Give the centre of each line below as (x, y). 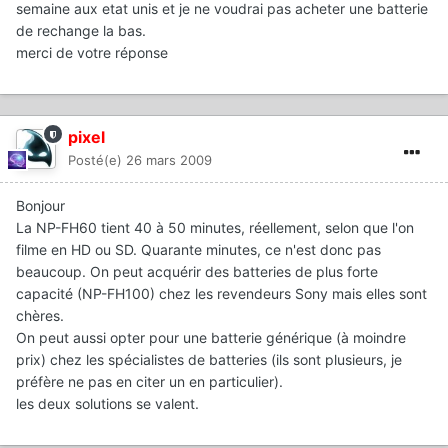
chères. (40, 316)
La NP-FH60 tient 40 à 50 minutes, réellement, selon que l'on (215, 228)
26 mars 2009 (169, 160)
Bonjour (40, 206)
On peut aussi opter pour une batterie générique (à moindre (211, 338)
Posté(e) (97, 160)
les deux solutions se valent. (107, 404)
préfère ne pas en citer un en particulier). (149, 382)
